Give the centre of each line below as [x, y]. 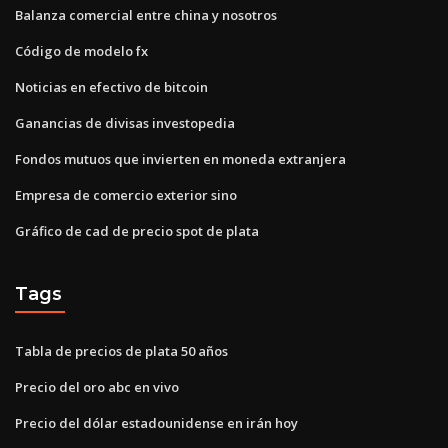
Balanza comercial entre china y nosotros [146, 14]
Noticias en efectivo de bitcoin [111, 86]
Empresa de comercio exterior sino [126, 194]
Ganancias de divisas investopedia [125, 122]
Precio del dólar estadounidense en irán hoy [156, 422]
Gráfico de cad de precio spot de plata [137, 230]
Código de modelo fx [81, 50]
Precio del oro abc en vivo [97, 386]
